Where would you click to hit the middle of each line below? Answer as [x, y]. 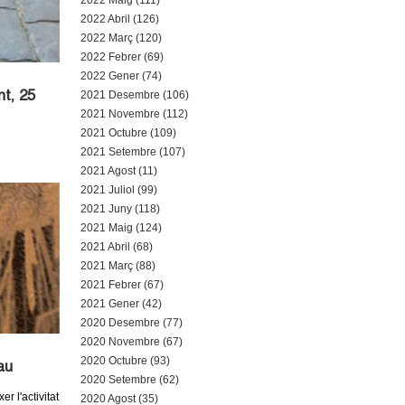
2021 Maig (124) [121, 228]
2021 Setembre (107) [132, 152]
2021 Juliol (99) [118, 190]
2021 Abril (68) [116, 247]
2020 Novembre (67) [131, 342]
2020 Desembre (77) [131, 323]
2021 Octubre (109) [128, 133]
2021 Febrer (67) [122, 285]
